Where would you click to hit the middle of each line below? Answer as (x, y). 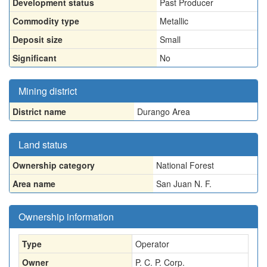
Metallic (174, 21)
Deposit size (38, 39)
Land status (43, 145)
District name (39, 111)
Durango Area (164, 111)
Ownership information (66, 217)
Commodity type (46, 21)
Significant (35, 58)
